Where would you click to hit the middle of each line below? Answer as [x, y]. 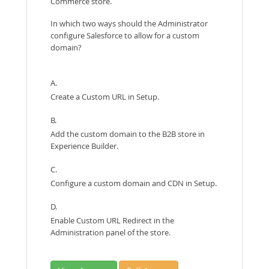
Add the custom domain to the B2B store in [128, 134]
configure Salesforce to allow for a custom [125, 35]
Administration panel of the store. [110, 232]
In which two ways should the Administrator [129, 23]
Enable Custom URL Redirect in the [112, 220]
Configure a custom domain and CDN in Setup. [134, 183]
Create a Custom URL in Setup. [105, 97]
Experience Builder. [84, 146]
